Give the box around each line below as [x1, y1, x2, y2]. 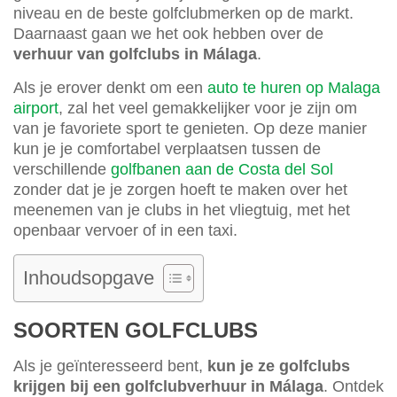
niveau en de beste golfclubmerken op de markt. [13, 4, 354, 23]
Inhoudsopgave [23, 267, 154, 290]
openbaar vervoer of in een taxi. [13, 222, 237, 240]
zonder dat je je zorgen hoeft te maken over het [13, 181, 347, 199]
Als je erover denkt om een [13, 79, 207, 97]
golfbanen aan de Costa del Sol [111, 160, 333, 179]
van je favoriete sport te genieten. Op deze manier [13, 120, 367, 138]
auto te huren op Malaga [207, 79, 380, 97]
